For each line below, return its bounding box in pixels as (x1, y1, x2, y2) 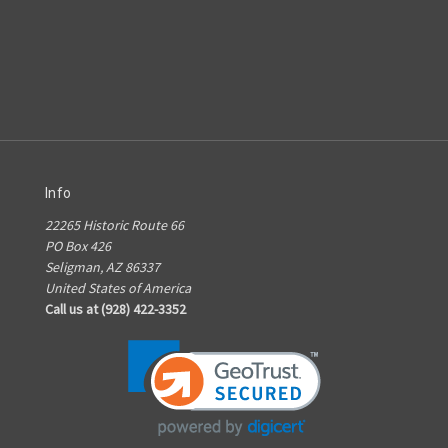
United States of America (45, 279, 191, 298)
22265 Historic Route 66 (45, 216, 184, 235)
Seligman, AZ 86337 (45, 258, 160, 277)
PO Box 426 (45, 237, 111, 256)
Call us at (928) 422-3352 (45, 300, 186, 319)
